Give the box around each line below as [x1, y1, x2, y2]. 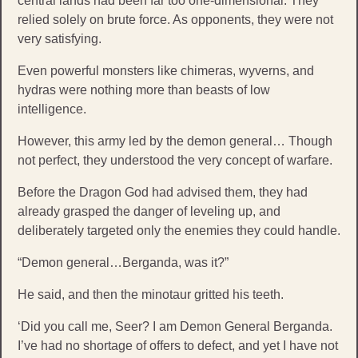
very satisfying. [18, 31, 101, 46]
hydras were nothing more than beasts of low [18, 82, 270, 97]
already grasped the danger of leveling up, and [18, 204, 280, 218]
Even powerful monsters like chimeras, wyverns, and [18, 63, 314, 78]
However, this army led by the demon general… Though [18, 133, 332, 148]
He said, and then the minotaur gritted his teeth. [18, 287, 284, 301]
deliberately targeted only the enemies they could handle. [18, 223, 340, 237]
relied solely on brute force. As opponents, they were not [18, 12, 333, 26]
